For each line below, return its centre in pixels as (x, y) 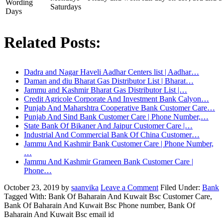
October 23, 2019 (32, 188)
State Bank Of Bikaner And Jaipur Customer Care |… (108, 126)
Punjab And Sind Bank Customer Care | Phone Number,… (116, 117)
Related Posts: (53, 43)
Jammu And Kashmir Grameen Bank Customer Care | (109, 162)
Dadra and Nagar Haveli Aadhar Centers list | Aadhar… (111, 72)
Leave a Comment (129, 188)
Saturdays (66, 7)
